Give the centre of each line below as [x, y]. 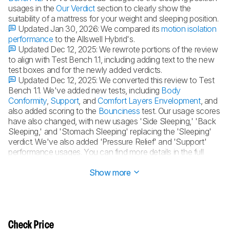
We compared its [131, 29]
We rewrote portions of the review [159, 50]
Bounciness [119, 111]
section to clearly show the [143, 8]
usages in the [32, 8]
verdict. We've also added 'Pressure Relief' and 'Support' [108, 142]
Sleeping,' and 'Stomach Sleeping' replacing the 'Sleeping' [110, 132]
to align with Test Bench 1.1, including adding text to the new [111, 60]
